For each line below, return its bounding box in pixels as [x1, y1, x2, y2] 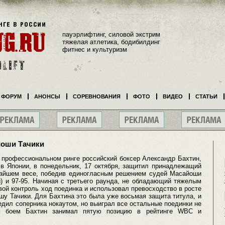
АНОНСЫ [34, 93, 60, 99]
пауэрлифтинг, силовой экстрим [62, 30, 160, 38]
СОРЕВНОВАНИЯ [73, 93, 121, 99]
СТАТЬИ [195, 93, 217, 99]
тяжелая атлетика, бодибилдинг [62, 38, 160, 46]
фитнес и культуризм [62, 45, 127, 53]
